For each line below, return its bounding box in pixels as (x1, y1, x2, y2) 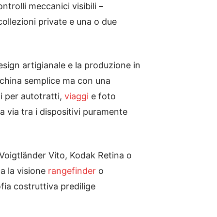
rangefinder (48, 166, 96, 176)
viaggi (64, 91, 89, 101)
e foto (89, 91, 116, 101)
